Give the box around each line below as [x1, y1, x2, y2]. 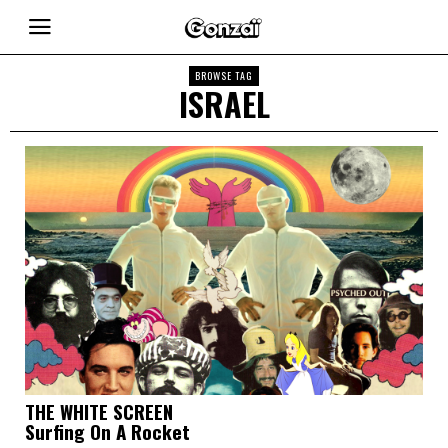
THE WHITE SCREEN [25, 396, 173, 425]
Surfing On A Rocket [25, 416, 190, 445]
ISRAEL [178, 80, 270, 127]
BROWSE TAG [195, 68, 253, 83]
